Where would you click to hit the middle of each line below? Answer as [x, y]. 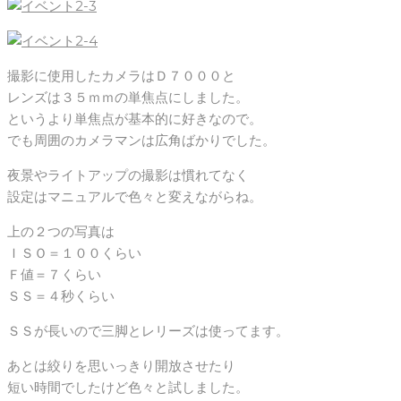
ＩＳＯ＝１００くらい [74, 253]
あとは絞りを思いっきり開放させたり [121, 366]
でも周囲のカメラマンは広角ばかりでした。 [141, 141]
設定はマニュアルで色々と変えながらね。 [135, 197]
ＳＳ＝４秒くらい [61, 296]
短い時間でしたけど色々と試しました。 [128, 388]
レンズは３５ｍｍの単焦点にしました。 [128, 98]
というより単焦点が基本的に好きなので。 [135, 119]
